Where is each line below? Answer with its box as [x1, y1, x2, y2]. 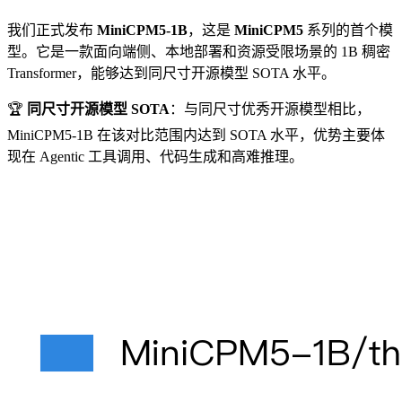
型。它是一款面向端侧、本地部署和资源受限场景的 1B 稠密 [7, 43, 390, 59]
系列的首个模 [303, 22, 393, 38]
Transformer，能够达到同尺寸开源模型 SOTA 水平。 [7, 65, 336, 81]
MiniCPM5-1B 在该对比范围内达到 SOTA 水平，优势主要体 [7, 127, 385, 143]
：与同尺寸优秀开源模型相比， [170, 100, 371, 117]
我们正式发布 [7, 22, 97, 38]
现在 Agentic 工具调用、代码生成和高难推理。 [7, 148, 303, 164]
